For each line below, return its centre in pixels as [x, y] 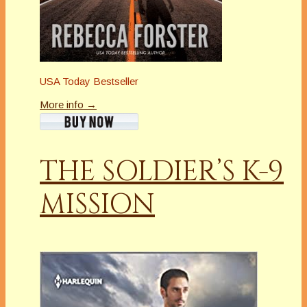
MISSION [97, 205]
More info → [68, 105]
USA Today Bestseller [89, 82]
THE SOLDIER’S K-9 [162, 172]
